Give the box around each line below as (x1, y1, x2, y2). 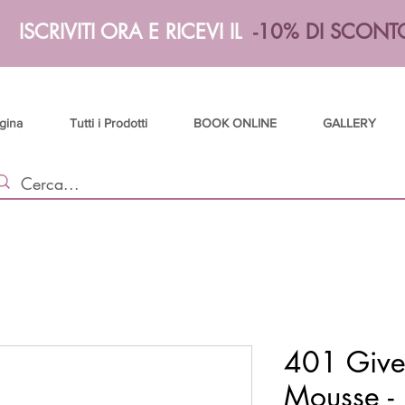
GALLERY (322, 116, 376, 130)
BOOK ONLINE (193, 116, 277, 130)
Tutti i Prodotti (69, 116, 147, 130)
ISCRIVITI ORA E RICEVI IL (19, 19, 253, 44)
